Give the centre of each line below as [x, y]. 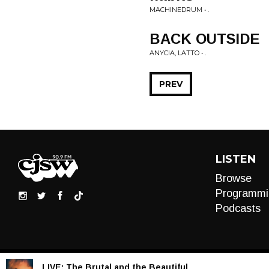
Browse [233, 178]
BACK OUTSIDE [204, 39]
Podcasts [238, 208]
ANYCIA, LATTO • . [178, 53]
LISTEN [235, 159]
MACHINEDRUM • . [179, 10]
